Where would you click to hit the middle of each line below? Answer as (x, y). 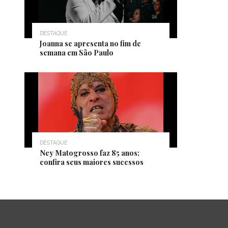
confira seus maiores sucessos (92, 162)
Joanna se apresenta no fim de (90, 43)
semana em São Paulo (77, 52)
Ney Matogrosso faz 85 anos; (90, 153)
